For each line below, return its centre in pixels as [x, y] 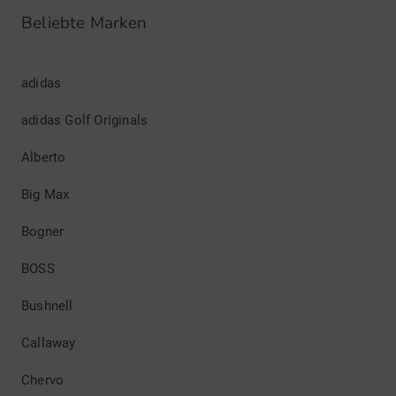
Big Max [46, 194]
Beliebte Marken [84, 23]
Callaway [49, 343]
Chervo [43, 380]
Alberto [44, 157]
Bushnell [47, 306]
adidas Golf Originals [85, 120]
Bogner [43, 232]
